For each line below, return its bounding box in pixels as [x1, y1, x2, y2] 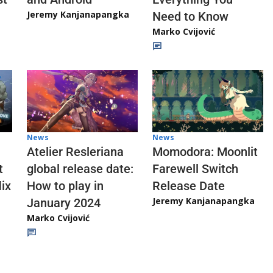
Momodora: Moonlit [152, 144, 258, 159]
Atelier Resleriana [27, 144, 124, 159]
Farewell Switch [152, 161, 238, 176]
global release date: [27, 161, 133, 176]
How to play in [27, 178, 104, 193]
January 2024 [27, 195, 101, 210]
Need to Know [152, 9, 229, 24]
